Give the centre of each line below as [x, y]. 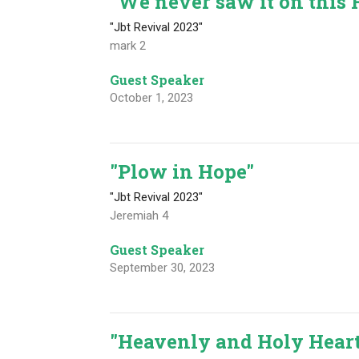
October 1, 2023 [152, 98]
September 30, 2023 [163, 268]
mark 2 [128, 46]
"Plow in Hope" [182, 172]
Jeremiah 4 [139, 216]
